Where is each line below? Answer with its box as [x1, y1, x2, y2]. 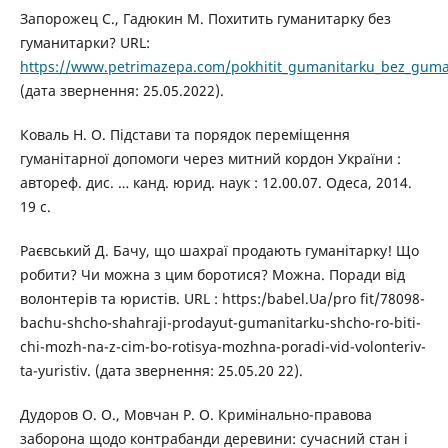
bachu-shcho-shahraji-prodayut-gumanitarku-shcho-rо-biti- [19, 312, 421, 332]
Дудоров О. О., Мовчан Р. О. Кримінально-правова [19, 404, 372, 424]
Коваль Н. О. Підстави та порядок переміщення [19, 124, 350, 144]
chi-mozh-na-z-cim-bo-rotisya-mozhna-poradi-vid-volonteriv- [19, 336, 426, 356]
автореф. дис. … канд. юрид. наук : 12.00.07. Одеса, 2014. [19, 172, 412, 192]
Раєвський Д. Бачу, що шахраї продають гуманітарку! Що [19, 240, 419, 260]
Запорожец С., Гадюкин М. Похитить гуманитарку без [19, 8, 391, 28]
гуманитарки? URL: [19, 32, 150, 52]
